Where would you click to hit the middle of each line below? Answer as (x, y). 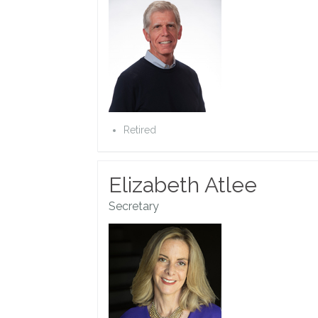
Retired (141, 130)
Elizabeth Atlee (183, 185)
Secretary (134, 206)
